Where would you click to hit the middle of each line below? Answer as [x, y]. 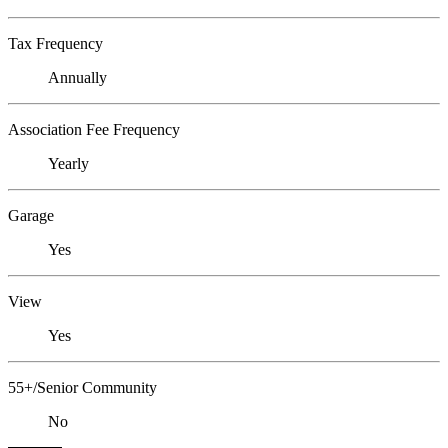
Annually [77, 78]
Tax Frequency [55, 44]
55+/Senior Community [82, 388]
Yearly [68, 164]
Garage [31, 216]
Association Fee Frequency [94, 130]
